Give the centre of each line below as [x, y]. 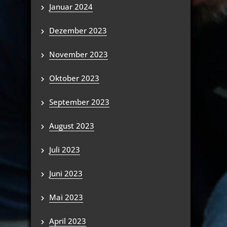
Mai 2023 [66, 197]
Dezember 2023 [78, 30]
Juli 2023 [65, 149]
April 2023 [68, 221]
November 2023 [79, 54]
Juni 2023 [66, 173]
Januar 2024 [71, 7]
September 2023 [79, 102]
